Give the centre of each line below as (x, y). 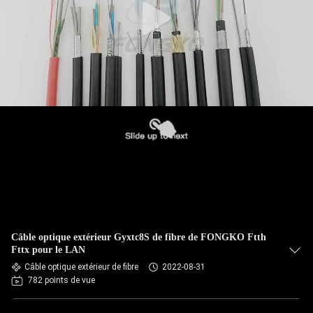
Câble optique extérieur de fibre (81, 267)
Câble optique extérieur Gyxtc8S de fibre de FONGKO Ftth (139, 237)
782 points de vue (61, 280)
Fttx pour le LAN (48, 250)
